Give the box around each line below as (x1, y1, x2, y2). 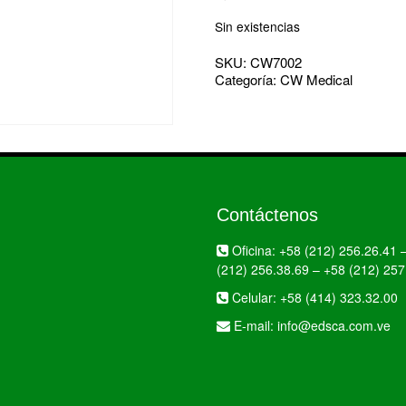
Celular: (228, 288, 280, 306)
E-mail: (230, 316, 277, 334)
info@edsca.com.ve (277, 316, 391, 334)
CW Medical (280, 70, 353, 89)
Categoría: (215, 70, 280, 89)
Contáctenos (217, 205, 318, 225)
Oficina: (228, 241, 279, 259)
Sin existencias (215, 17, 300, 35)
